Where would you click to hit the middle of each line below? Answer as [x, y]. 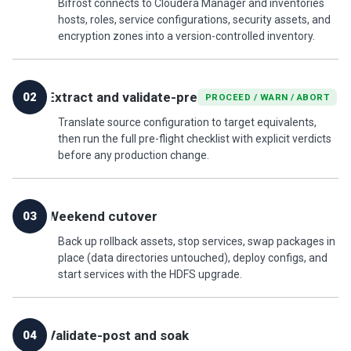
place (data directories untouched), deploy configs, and [193, 257]
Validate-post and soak [118, 335]
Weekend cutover [102, 216]
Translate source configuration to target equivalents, [187, 122]
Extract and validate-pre [122, 97]
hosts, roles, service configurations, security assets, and [194, 19]
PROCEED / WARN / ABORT [268, 97]
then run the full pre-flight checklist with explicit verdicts [195, 138]
